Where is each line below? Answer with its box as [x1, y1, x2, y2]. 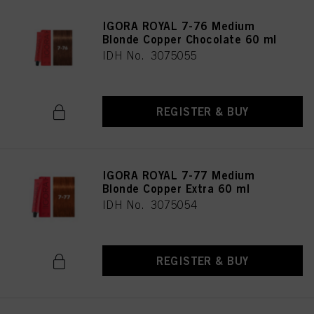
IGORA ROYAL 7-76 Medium [102, 19, 255, 33]
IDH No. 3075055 [102, 49, 198, 62]
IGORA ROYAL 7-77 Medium [102, 168, 255, 182]
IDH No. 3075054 [102, 198, 198, 211]
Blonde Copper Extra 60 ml [102, 182, 250, 196]
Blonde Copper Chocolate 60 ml [102, 32, 277, 46]
